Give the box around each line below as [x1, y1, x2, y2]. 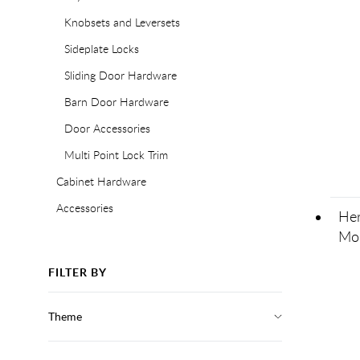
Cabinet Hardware [56, 174, 146, 189]
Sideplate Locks [64, 41, 139, 56]
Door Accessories [64, 121, 150, 136]
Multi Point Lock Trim [64, 147, 168, 162]
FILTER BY [48, 264, 107, 280]
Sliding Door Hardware [64, 67, 177, 83]
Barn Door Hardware [64, 94, 169, 109]
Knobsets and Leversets [64, 14, 180, 30]
